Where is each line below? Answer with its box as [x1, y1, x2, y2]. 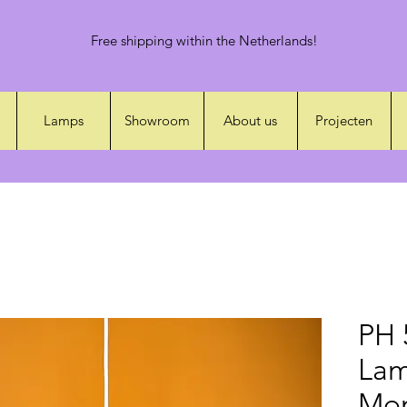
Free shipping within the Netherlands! [90, 32, 318, 49]
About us [223, 112, 277, 129]
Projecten [315, 112, 372, 129]
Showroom [124, 112, 190, 129]
